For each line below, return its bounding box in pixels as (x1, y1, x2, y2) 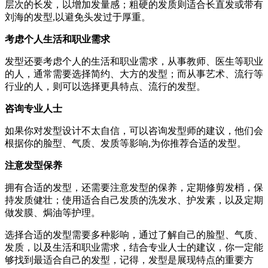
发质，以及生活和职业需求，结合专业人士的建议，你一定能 (5, 242, 263, 252)
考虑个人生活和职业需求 (5, 33, 110, 44)
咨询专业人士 (5, 103, 62, 114)
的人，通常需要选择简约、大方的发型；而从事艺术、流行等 (5, 68, 263, 79)
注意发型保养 (5, 160, 62, 170)
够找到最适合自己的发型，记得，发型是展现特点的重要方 (5, 254, 254, 265)
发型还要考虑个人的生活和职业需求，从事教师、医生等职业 (5, 56, 263, 66)
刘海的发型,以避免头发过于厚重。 (5, 11, 151, 22)
